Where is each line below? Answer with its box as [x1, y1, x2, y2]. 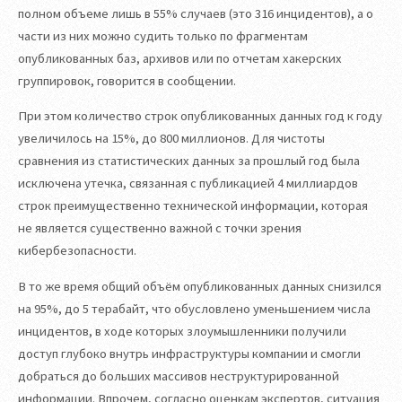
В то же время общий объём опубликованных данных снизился [18, 277, 381, 294]
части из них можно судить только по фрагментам [18, 27, 308, 44]
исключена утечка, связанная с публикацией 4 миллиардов [18, 175, 358, 192]
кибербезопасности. [18, 242, 136, 259]
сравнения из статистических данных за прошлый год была [18, 153, 360, 170]
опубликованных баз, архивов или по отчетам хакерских [18, 49, 342, 66]
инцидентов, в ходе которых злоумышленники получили [18, 322, 346, 339]
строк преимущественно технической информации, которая [18, 197, 368, 214]
